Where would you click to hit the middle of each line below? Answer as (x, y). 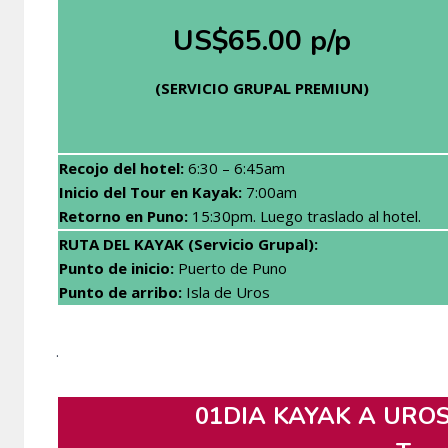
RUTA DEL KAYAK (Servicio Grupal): (188, 243)
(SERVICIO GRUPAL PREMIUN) (262, 87)
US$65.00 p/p (262, 40)
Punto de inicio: (116, 267)
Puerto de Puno (230, 267)
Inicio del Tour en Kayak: (150, 191)
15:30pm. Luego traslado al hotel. (304, 215)
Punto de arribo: (120, 291)
